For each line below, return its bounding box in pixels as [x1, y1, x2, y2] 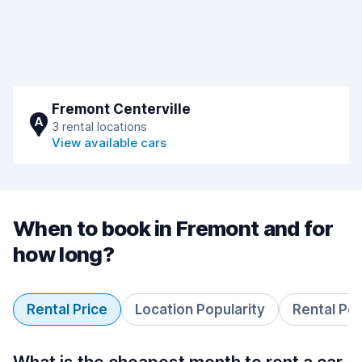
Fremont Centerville [52, 101, 191, 117]
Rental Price [27, 301, 107, 318]
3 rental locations [52, 119, 147, 134]
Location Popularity [135, 301, 265, 318]
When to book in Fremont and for [13, 216, 333, 241]
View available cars [52, 135, 166, 150]
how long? [13, 242, 114, 267]
